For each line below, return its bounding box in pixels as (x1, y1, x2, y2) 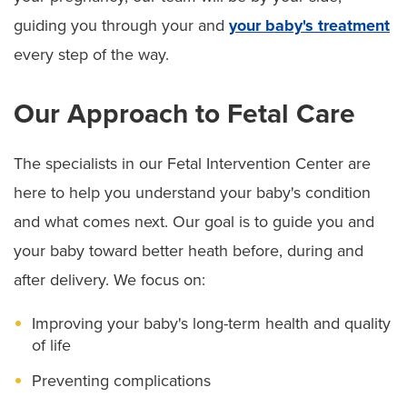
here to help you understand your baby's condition (14, 182, 371, 203)
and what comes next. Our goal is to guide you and (14, 211, 374, 232)
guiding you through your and (14, 15, 229, 35)
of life (32, 334, 71, 355)
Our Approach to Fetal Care (14, 96, 355, 131)
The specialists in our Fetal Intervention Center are (14, 153, 371, 174)
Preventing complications (32, 370, 211, 391)
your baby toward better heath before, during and (14, 240, 363, 261)
